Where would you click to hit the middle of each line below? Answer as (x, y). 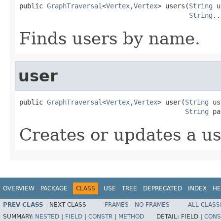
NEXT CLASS (68, 205)
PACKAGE (54, 188)
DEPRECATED (163, 188)
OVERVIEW (19, 188)
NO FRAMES (152, 205)
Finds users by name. (110, 38)
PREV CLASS (23, 205)
